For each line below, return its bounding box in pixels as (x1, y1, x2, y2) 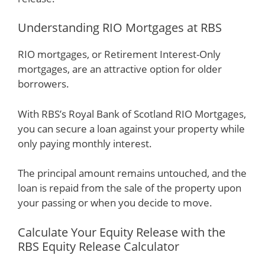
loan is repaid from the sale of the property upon (18, 181, 241, 195)
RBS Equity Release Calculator (18, 238, 179, 254)
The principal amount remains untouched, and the (18, 166, 247, 180)
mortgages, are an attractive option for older (18, 62, 222, 76)
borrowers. (18, 77, 69, 91)
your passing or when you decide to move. (18, 196, 212, 209)
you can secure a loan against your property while (18, 121, 245, 135)
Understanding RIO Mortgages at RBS (18, 20, 222, 35)
